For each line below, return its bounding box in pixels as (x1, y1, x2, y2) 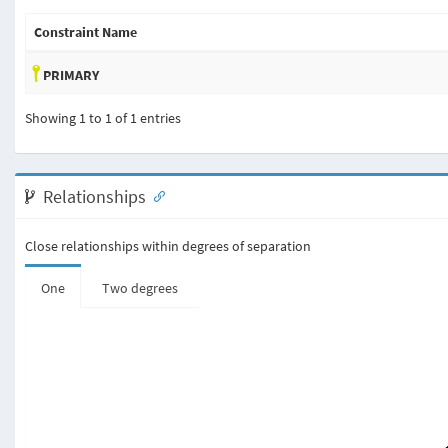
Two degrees (102, 279, 178, 297)
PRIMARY (40, 66, 99, 84)
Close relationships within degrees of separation (25, 237, 311, 255)
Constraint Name (34, 23, 137, 41)
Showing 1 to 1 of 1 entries (25, 109, 181, 127)
